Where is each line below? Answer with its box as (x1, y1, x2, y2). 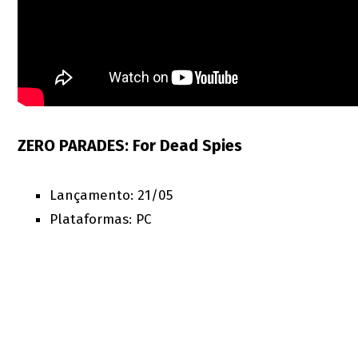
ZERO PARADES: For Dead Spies (18, 136, 243, 156)
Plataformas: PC (50, 211, 153, 229)
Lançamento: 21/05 (50, 187, 173, 205)
